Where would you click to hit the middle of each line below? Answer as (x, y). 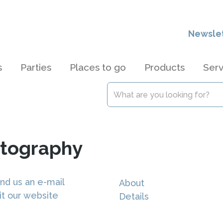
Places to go (98, 67)
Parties (36, 67)
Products (165, 67)
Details (134, 196)
